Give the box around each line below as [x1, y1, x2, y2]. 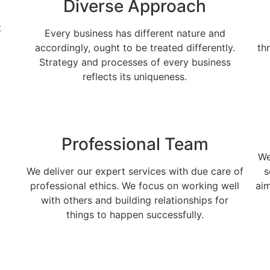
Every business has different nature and [44, 27, 225, 39]
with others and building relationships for [41, 193, 229, 206]
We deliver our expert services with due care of [26, 165, 243, 177]
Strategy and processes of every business [39, 55, 231, 68]
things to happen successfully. [66, 208, 204, 221]
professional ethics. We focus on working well [30, 179, 240, 192]
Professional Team [61, 133, 209, 154]
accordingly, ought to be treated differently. [34, 41, 235, 54]
